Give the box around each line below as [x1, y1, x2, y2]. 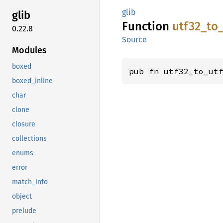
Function [122, 19, 172, 33]
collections [12, 134, 47, 143]
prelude [12, 206, 36, 215]
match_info [12, 177, 48, 186]
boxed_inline [12, 76, 53, 85]
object [12, 192, 32, 201]
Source [122, 35, 147, 44]
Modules [12, 44, 47, 56]
